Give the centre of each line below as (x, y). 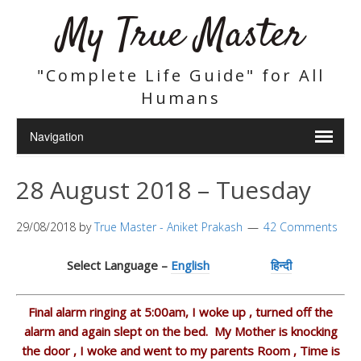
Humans (180, 98)
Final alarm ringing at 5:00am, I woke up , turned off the (180, 311)
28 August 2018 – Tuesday (164, 190)
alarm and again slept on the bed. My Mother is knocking (180, 331)
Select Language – (118, 265)
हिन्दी (281, 265)
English (190, 265)
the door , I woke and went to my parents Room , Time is (180, 350)
